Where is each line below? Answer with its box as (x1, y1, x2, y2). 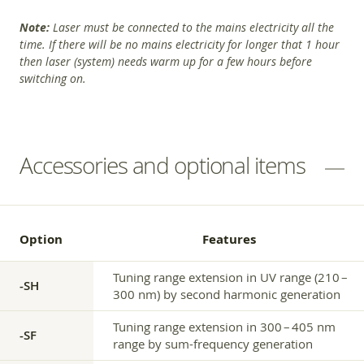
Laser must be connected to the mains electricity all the (53, 19, 334, 35)
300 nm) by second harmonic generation (113, 285, 340, 302)
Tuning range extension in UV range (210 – (113, 268, 349, 285)
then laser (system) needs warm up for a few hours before (19, 53, 312, 69)
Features (201, 230, 256, 248)
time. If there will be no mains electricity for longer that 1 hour (19, 36, 340, 52)
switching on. (19, 70, 86, 86)
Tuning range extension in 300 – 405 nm (113, 318, 336, 335)
